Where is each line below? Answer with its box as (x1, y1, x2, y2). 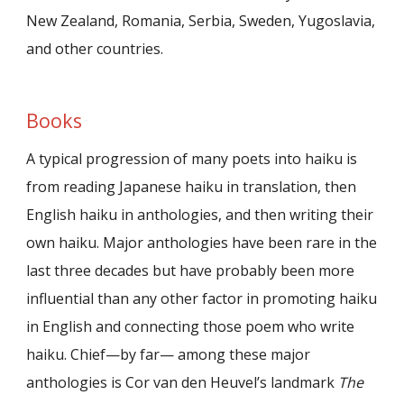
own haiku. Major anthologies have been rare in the (26, 232, 378, 252)
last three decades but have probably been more (26, 260, 355, 280)
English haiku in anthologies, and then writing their (26, 204, 374, 225)
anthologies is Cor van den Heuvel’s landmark (26, 372, 339, 392)
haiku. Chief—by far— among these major (26, 344, 311, 364)
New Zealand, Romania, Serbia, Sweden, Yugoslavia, (26, 10, 376, 31)
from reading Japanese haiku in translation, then (26, 176, 357, 197)
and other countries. (26, 38, 164, 59)
